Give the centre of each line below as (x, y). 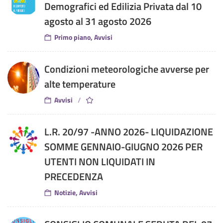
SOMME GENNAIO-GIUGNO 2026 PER (123, 147)
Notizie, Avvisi (75, 193)
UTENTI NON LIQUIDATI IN (100, 162)
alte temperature (80, 84)
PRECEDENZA (74, 177)
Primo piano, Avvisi (83, 37)
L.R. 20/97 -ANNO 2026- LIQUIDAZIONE (129, 132)
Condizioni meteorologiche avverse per (127, 69)
